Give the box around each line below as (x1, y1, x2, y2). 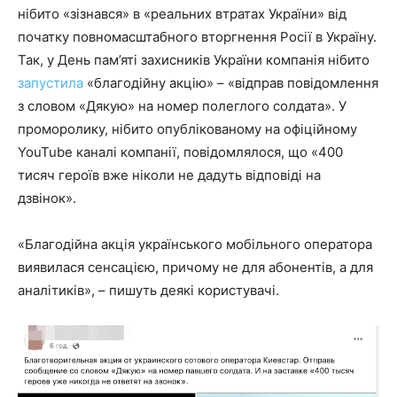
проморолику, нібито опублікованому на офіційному (18, 121, 357, 138)
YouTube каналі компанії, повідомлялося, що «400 (18, 144, 343, 161)
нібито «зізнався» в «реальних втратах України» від (18, 5, 346, 23)
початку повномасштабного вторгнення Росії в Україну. (18, 28, 377, 46)
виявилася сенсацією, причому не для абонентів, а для (18, 259, 373, 276)
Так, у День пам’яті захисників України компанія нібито (18, 51, 370, 69)
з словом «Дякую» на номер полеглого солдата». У (18, 97, 346, 115)
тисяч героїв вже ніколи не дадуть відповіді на (18, 167, 321, 184)
